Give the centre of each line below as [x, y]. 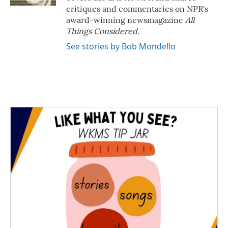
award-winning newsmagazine [126, 20]
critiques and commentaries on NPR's [137, 9]
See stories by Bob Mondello [121, 46]
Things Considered [102, 31]
